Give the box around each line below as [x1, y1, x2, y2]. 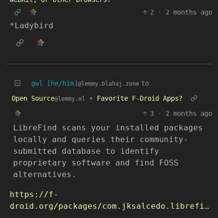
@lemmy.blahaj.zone [78, 80, 139, 88]
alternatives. [13, 169, 76, 179]
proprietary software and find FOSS [13, 158, 179, 167]
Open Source [12, 94, 54, 103]
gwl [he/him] [31, 79, 78, 88]
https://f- [10, 190, 58, 200]
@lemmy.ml [54, 95, 85, 103]
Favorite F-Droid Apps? [97, 94, 182, 103]
